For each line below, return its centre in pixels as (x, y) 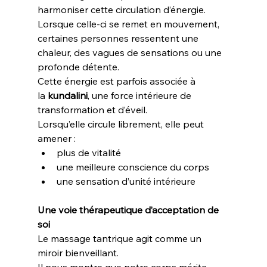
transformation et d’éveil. (92, 110)
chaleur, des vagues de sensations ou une (131, 52)
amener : (56, 138)
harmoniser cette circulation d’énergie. (122, 10)
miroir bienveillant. (78, 253)
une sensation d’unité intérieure (126, 181)
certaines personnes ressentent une (119, 38)
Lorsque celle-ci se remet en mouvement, (129, 24)
